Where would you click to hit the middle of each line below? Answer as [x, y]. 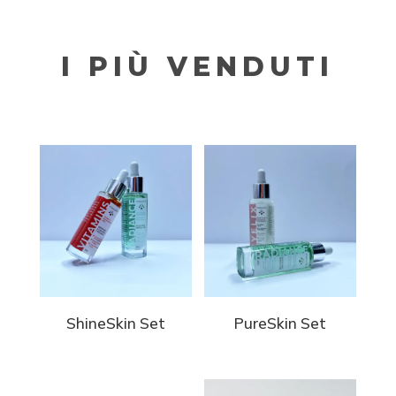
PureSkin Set [281, 324]
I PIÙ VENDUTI [198, 66]
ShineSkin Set [115, 324]
